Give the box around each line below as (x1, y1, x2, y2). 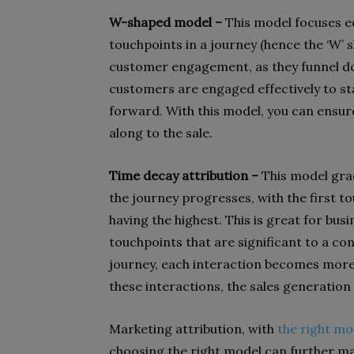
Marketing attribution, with (109, 321, 277, 337)
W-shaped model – (109, 14, 225, 30)
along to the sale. (109, 125, 213, 141)
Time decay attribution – (109, 168, 262, 183)
